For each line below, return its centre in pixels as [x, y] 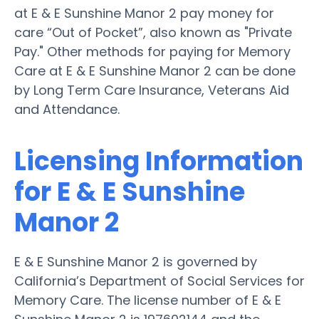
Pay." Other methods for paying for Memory [152, 51]
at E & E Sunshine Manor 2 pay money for [144, 13]
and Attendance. [67, 109]
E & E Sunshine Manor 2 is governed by [136, 261]
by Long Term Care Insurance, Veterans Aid [152, 90]
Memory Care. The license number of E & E [148, 300]
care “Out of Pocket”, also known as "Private [153, 32]
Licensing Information [159, 161]
